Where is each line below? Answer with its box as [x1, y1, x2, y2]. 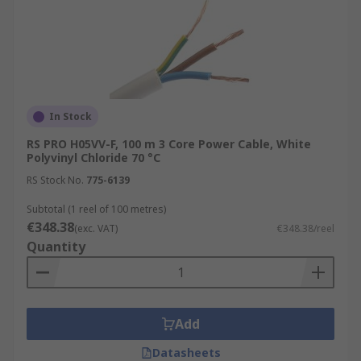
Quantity [27, 238, 85, 255]
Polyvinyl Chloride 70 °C [27, 150, 160, 165]
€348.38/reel [277, 222, 334, 235]
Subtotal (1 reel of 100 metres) [27, 202, 166, 216]
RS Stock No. [27, 173, 84, 187]
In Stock [49, 110, 92, 123]
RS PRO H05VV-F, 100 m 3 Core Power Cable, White [27, 136, 311, 151]
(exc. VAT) [74, 222, 118, 235]
